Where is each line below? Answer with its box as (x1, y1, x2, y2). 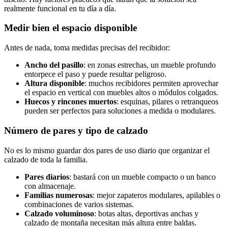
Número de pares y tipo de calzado (4, 125, 148, 136)
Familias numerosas (24, 190, 93, 199)
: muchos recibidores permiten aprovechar (84, 79, 218, 88)
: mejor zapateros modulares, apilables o (93, 190, 220, 199)
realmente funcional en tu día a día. (4, 4, 116, 13)
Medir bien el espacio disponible (4, 22, 137, 34)
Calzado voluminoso (24, 209, 94, 218)
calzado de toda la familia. (4, 155, 88, 164)
